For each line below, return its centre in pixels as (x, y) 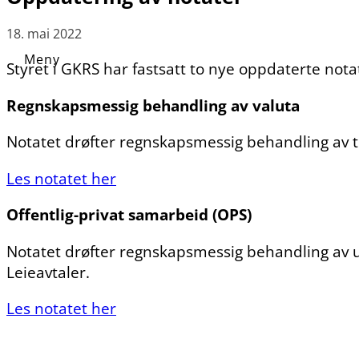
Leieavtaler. (48, 272)
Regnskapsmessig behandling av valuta (153, 105)
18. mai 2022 (44, 33)
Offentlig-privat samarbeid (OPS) (129, 215)
